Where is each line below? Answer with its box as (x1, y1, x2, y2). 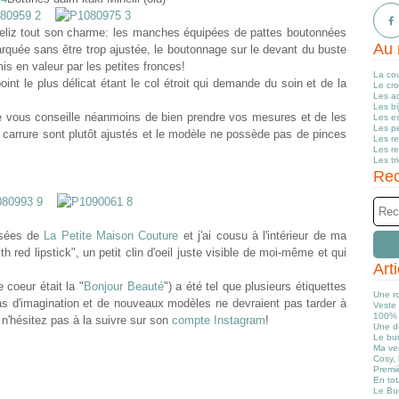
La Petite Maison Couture (44, 229, 179, 242)
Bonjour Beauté (83, 280, 164, 293)
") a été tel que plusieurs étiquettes (163, 280, 347, 293)
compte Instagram (172, 313, 265, 327)
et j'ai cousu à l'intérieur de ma (178, 229, 347, 242)
